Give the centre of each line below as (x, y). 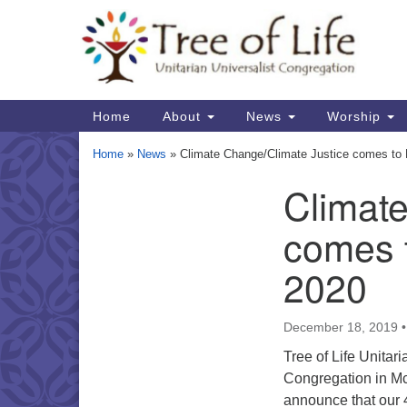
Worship (354, 116)
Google (215, 28)
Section (116, 201)
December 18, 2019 (341, 327)
